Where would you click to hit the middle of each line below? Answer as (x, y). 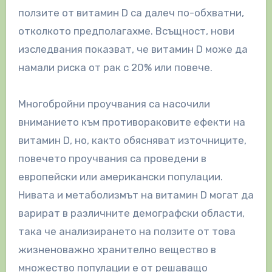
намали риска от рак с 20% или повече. (115, 68)
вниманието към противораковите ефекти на (131, 122)
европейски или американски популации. (120, 177)
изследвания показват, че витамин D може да (133, 49)
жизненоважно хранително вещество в (117, 250)
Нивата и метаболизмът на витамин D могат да (136, 195)
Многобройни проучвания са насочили (114, 104)
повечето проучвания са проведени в (112, 159)
